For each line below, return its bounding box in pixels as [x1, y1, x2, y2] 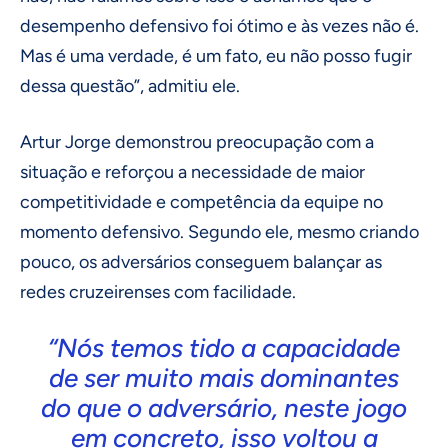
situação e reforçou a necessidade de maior [20, 161, 365, 184]
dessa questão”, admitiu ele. [20, 75, 240, 98]
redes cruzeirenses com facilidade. [20, 281, 296, 304]
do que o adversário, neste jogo [41, 392, 407, 425]
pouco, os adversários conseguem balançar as [20, 251, 382, 274]
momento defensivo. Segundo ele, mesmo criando [20, 221, 419, 244]
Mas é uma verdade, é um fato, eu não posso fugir [20, 45, 412, 68]
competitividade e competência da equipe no [20, 191, 383, 214]
